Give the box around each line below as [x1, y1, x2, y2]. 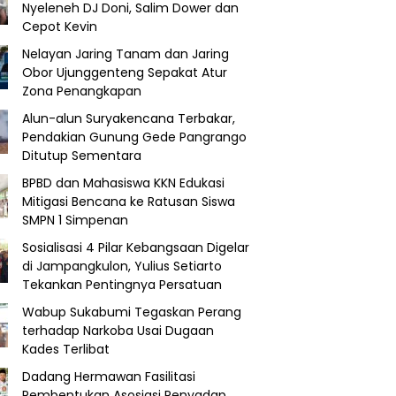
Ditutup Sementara [22, 147, 141, 164]
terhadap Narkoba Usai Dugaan [22, 322, 214, 339]
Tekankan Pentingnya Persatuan [22, 276, 222, 293]
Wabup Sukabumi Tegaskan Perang [22, 303, 241, 321]
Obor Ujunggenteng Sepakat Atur [22, 64, 227, 81]
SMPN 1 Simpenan [22, 211, 128, 229]
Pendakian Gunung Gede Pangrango [22, 128, 247, 146]
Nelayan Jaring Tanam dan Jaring [22, 45, 229, 63]
